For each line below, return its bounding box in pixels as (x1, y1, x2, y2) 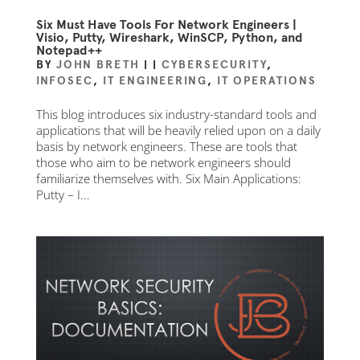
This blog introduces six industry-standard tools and (35, 106, 317, 122)
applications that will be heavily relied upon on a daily (35, 122, 321, 138)
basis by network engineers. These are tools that (35, 138, 297, 154)
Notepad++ (35, 43, 102, 58)
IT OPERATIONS (216, 74, 317, 88)
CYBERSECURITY (161, 58, 267, 72)
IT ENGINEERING (102, 74, 207, 88)
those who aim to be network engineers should (35, 154, 291, 170)
